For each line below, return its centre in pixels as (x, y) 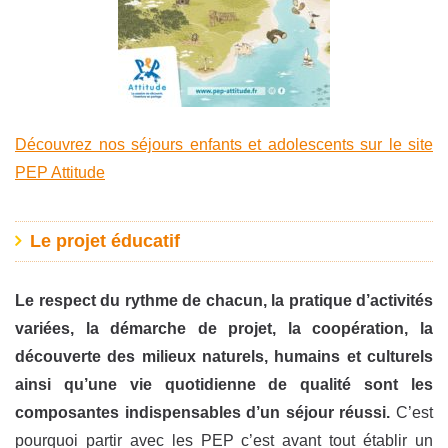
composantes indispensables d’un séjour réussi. (203, 413)
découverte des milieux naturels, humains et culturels (224, 357)
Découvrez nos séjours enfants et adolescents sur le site (224, 144)
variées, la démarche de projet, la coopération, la (224, 329)
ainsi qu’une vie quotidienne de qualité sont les (224, 385)
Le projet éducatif (104, 240)
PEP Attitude (60, 172)
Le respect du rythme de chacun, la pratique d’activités (224, 301)
